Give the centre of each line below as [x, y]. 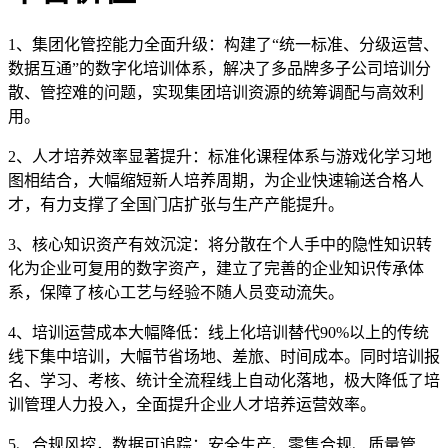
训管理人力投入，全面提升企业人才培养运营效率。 [192, 405]
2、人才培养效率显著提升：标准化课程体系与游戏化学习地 [220, 157]
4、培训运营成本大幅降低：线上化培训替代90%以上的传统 [218, 333]
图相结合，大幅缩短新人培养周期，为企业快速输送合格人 [216, 181]
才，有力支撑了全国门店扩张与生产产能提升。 [176, 205]
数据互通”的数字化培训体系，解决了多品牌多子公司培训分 [219, 69]
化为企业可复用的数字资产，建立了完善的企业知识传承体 [216, 269]
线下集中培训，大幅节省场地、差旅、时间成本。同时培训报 [224, 357]
